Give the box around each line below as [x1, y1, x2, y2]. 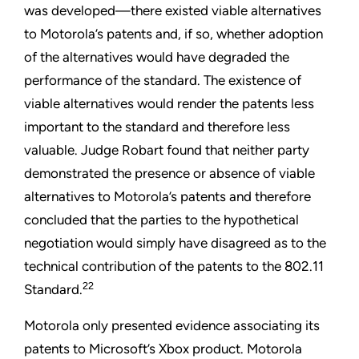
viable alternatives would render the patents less [24, 95, 314, 112]
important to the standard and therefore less [24, 119, 290, 135]
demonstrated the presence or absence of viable [24, 165, 315, 182]
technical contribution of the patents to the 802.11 [24, 258, 324, 275]
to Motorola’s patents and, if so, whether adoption [24, 26, 323, 42]
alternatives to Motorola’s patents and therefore [24, 188, 311, 205]
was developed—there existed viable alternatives [24, 2, 321, 19]
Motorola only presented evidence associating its [24, 317, 320, 334]
